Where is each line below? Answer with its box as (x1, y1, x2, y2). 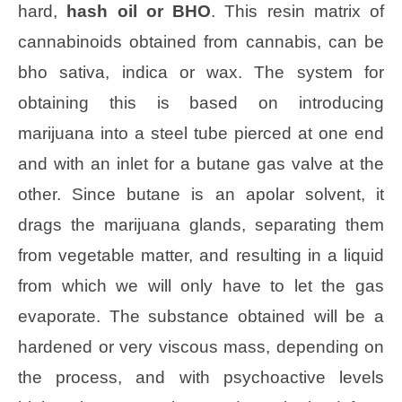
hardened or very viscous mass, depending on (18, 336, 384, 356)
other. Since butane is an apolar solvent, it (18, 184, 384, 204)
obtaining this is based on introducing (18, 92, 384, 112)
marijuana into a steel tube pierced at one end (18, 123, 384, 143)
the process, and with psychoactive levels (18, 367, 384, 387)
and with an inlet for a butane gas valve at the (18, 153, 384, 173)
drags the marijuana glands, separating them (18, 214, 384, 234)
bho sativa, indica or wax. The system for (18, 62, 384, 82)
